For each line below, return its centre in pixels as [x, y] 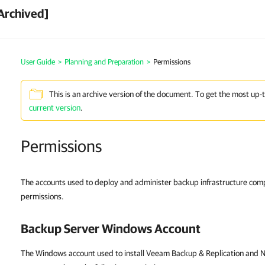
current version [55, 108]
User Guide [38, 62]
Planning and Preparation [104, 62]
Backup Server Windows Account [111, 228]
